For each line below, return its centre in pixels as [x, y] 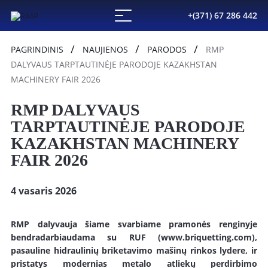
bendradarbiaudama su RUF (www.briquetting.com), [134, 237]
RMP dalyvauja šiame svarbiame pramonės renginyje [134, 224]
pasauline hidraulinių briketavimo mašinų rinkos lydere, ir [134, 250]
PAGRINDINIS [37, 49]
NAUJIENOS [105, 49]
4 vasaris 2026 [44, 191]
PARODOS [167, 49]
